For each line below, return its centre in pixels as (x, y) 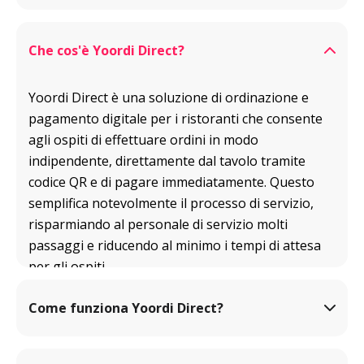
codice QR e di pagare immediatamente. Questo (171, 182)
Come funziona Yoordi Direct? (126, 308)
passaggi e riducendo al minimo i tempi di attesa (175, 245)
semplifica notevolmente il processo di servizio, (171, 203)
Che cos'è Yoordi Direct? (106, 50)
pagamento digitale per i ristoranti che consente (175, 118)
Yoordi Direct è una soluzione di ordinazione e (169, 97)
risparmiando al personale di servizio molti (158, 224)
